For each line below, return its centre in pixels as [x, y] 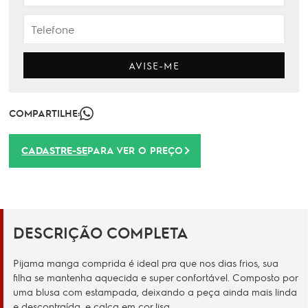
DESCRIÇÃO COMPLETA [101, 232]
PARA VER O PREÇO [135, 150]
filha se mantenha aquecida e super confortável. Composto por [155, 277]
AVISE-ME [154, 65]
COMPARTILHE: [45, 113]
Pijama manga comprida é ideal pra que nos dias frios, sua [146, 263]
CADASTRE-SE [55, 150]
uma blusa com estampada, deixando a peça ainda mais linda [155, 291]
